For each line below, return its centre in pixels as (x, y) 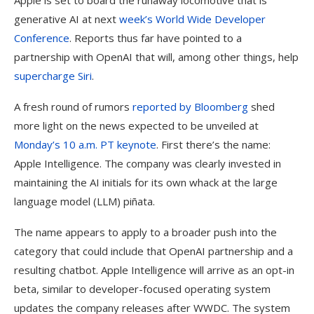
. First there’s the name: (213, 144)
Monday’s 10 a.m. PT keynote (85, 144)
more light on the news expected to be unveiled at (136, 125)
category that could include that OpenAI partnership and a (153, 251)
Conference (42, 38)
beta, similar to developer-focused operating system (142, 289)
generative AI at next (67, 19)
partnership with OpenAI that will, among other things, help (156, 57)
